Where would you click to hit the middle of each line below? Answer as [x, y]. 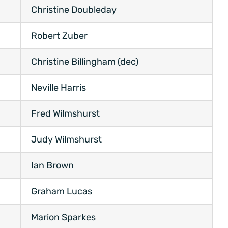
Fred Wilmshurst [65, 114]
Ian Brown [52, 166]
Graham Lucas [62, 192]
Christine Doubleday [74, 10]
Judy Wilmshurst [66, 140]
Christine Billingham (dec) [85, 62]
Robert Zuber [59, 36]
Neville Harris [59, 88]
